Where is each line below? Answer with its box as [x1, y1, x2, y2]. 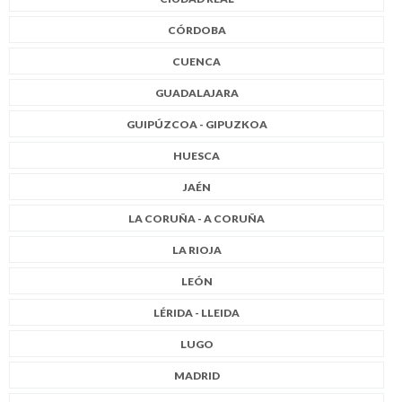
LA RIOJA [171, 242, 222, 257]
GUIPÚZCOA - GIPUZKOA [126, 117, 267, 131]
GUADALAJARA [154, 85, 239, 100]
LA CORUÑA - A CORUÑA [128, 211, 265, 225]
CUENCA [172, 54, 221, 68]
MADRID [173, 368, 220, 382]
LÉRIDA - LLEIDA [153, 305, 240, 319]
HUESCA [173, 148, 220, 162]
